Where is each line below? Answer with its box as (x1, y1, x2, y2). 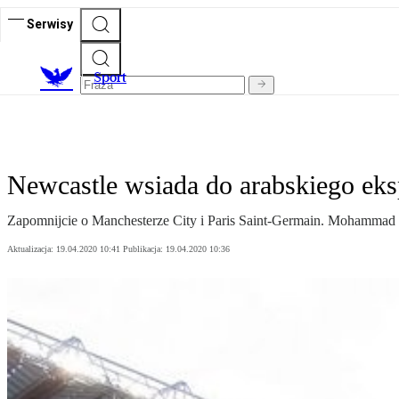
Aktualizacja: (7, 244, 56, 255)
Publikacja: (123, 244, 166, 255)
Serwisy (27, 16, 73, 31)
